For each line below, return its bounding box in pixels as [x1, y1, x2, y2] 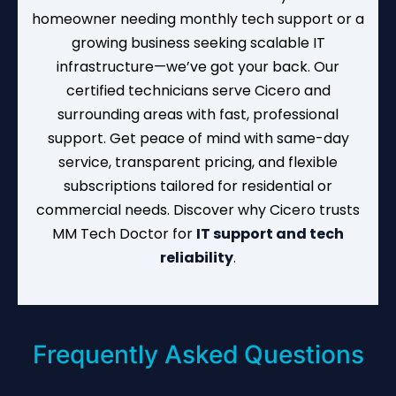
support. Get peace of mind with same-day [47, 127, 349, 148]
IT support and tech [196, 223, 344, 244]
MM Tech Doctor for [52, 223, 196, 244]
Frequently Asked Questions [32, 339, 364, 369]
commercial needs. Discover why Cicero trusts [36, 199, 360, 220]
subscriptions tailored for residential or [64, 175, 332, 196]
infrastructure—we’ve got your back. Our [57, 56, 339, 77]
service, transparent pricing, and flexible [58, 151, 338, 172]
